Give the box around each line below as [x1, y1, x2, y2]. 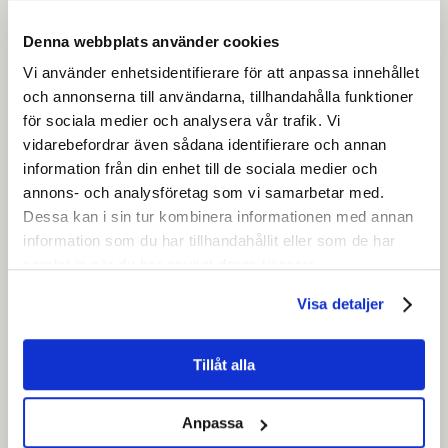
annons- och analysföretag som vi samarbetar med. [23, 184, 384, 202]
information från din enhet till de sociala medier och [23, 160, 378, 178]
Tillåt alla [193, 355, 255, 373]
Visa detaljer [297, 295, 385, 313]
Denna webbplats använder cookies [23, 32, 279, 50]
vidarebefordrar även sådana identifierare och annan [23, 136, 387, 154]
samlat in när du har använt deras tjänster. [23, 256, 318, 274]
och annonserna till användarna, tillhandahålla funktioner [23, 88, 414, 106]
